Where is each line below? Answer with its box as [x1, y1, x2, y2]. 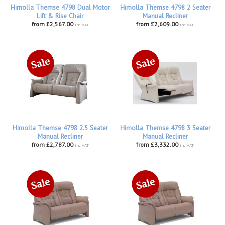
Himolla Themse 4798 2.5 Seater [12, 124, 108, 133]
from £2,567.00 [31, 20, 73, 28]
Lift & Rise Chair [37, 12, 83, 21]
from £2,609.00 [136, 20, 178, 28]
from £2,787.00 [31, 141, 73, 149]
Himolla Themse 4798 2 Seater [120, 3, 210, 12]
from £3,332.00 [136, 141, 178, 149]
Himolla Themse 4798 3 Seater [120, 124, 210, 133]
